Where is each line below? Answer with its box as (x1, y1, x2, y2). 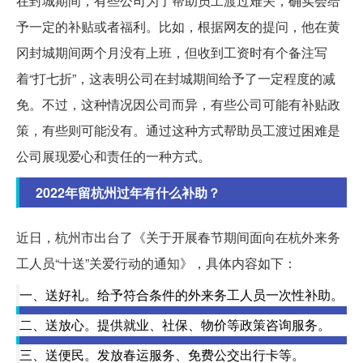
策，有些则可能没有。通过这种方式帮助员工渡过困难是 (16, 121, 340, 140)
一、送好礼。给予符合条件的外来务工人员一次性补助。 (19, 285, 344, 305)
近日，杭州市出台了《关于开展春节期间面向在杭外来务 (16, 228, 340, 247)
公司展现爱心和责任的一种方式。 (16, 147, 211, 166)
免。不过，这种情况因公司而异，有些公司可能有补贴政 (16, 95, 340, 114)
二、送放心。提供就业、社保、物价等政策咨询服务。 (19, 315, 331, 335)
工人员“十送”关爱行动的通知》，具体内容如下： (16, 254, 297, 273)
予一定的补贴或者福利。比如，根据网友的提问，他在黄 (16, 17, 340, 36)
